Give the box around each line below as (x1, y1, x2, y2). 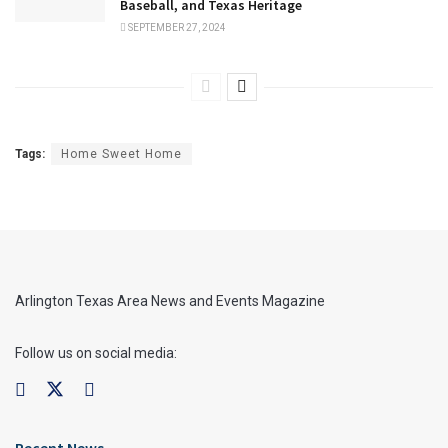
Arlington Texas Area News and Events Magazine (15, 292, 325, 309)
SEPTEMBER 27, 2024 (126, 21, 226, 33)
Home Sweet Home (61, 146, 182, 161)
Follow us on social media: (15, 344, 177, 361)
